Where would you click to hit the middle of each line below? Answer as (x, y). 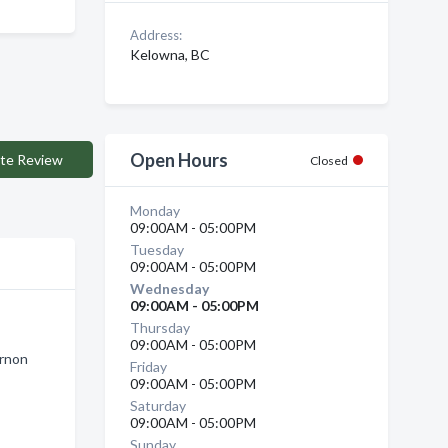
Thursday (159, 327)
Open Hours (178, 160)
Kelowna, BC (169, 54)
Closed (329, 160)
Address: (155, 35)
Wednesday (169, 288)
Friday (148, 366)
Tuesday (156, 249)
